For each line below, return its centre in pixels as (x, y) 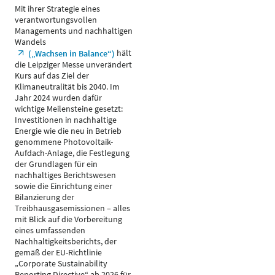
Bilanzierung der (45, 197)
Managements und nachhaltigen (74, 31)
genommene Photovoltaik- (64, 142)
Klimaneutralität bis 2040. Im (67, 87)
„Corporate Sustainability (61, 263)
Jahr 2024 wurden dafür (58, 98)
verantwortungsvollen (56, 20)
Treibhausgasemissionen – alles (72, 208)
